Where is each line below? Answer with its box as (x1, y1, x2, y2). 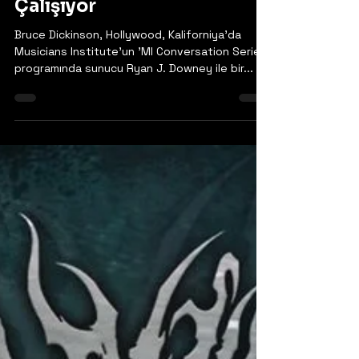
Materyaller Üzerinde (14, 15, 210, 37)
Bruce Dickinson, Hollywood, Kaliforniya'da (14, 71, 241, 86)
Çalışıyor (14, 39, 96, 61)
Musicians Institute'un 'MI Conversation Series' (14, 88, 270, 103)
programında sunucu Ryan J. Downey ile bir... (14, 105, 253, 119)
